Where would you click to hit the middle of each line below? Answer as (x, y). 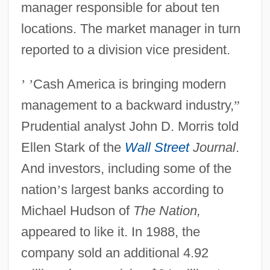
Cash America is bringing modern (129, 84)
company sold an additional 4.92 (115, 253)
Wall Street (157, 147)
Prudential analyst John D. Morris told (130, 126)
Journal (212, 147)
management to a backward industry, (127, 105)
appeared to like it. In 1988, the (110, 231)
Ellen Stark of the (73, 147)
